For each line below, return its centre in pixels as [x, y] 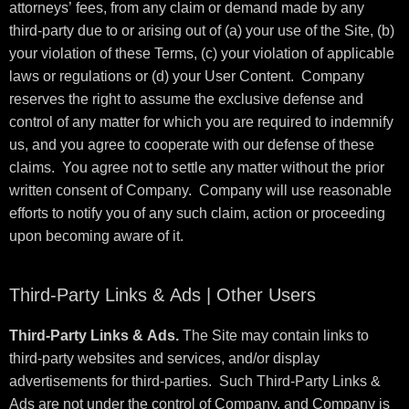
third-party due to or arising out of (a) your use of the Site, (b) [202, 31]
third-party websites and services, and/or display [164, 358]
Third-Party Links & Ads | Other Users [163, 295]
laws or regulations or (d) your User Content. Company [187, 76]
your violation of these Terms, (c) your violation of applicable [202, 53]
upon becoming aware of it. [96, 236]
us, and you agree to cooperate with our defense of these [192, 145]
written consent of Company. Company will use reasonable [200, 190]
